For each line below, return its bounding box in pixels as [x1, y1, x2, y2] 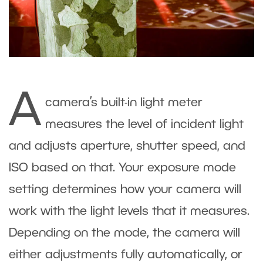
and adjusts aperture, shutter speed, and [9, 141, 245, 153]
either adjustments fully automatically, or [9, 249, 242, 261]
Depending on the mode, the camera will [9, 228, 240, 240]
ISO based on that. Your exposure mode [9, 163, 236, 174]
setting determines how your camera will [9, 184, 241, 196]
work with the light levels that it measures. [9, 206, 249, 218]
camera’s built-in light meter [45, 97, 203, 109]
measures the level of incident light [45, 119, 244, 131]
